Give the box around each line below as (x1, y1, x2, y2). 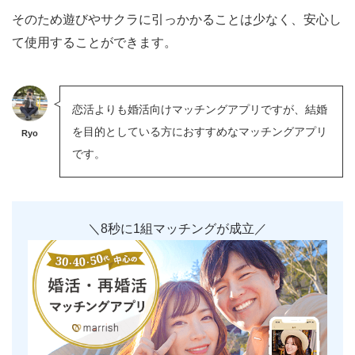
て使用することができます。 (12, 35, 177, 49)
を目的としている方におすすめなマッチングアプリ (72, 124, 327, 138)
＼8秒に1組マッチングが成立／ (88, 221, 267, 235)
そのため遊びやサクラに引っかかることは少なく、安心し (12, 12, 342, 26)
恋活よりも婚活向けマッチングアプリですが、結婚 (72, 102, 327, 116)
